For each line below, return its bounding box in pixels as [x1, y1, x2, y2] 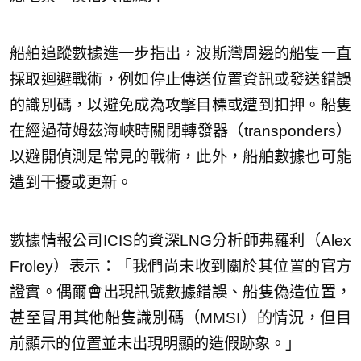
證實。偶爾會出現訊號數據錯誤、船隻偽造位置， [10, 283, 351, 301]
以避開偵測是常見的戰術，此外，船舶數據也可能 [10, 147, 351, 165]
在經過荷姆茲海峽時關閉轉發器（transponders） [10, 122, 351, 139]
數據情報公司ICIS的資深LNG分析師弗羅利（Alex [10, 231, 351, 249]
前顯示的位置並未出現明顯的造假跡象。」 [10, 334, 301, 352]
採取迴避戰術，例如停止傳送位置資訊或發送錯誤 [10, 70, 351, 88]
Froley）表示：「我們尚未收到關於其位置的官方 [10, 257, 351, 275]
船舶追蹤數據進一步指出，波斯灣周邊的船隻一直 [10, 44, 351, 62]
